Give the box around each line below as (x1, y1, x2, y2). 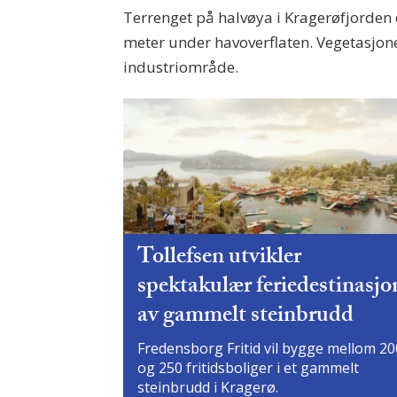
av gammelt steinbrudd (137, 297, 354, 337)
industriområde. (123, 56, 239, 77)
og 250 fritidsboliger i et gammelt (137, 357, 360, 378)
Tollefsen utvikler (137, 238, 302, 278)
